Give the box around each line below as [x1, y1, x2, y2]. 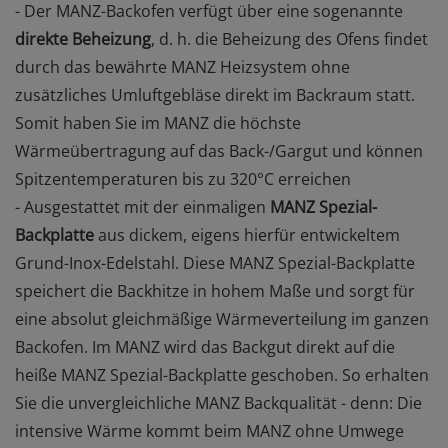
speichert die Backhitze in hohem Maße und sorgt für [15, 280, 415, 302]
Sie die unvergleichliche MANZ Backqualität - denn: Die [15, 392, 422, 414]
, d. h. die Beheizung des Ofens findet [151, 28, 428, 50]
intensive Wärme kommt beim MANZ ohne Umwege [15, 420, 404, 442]
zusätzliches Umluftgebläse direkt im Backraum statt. [15, 84, 415, 106]
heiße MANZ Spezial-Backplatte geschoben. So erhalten [15, 364, 429, 386]
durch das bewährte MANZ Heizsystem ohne [15, 56, 350, 78]
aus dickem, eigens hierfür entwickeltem [94, 224, 400, 246]
